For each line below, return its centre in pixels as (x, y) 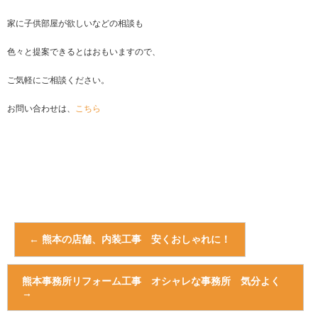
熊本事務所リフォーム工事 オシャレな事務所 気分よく (151, 281)
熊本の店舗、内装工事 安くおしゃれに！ (135, 239)
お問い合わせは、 (41, 108)
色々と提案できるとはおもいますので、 (84, 51)
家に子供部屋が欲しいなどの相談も (75, 23)
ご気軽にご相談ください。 (58, 80)
